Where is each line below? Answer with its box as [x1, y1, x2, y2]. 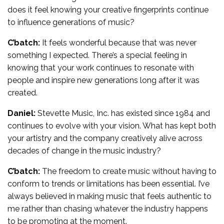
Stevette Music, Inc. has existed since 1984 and [35, 108, 210, 118]
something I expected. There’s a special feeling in [7, 50, 187, 60]
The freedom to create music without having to [40, 166, 216, 176]
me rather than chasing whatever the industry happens [7, 203, 208, 213]
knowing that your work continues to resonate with [7, 62, 194, 72]
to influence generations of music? [7, 17, 134, 27]
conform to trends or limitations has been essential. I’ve [7, 178, 209, 188]
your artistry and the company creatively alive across [7, 133, 202, 143]
